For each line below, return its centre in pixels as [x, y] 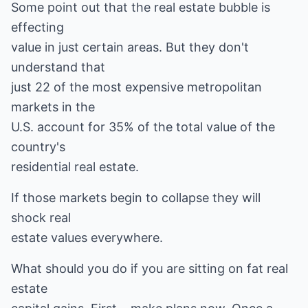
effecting [37, 27]
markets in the [53, 107]
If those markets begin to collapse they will [136, 198]
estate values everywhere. [87, 238]
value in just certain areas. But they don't [130, 47]
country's [38, 147]
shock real [41, 218]
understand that [58, 67]
